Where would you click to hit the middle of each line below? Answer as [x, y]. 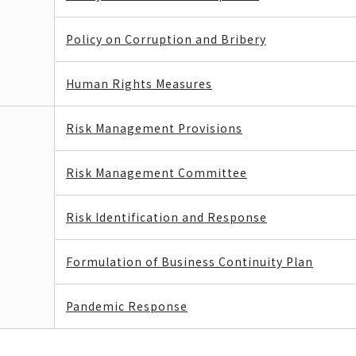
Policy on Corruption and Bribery [166, 39]
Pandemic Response [127, 306]
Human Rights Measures [139, 83]
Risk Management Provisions [154, 128]
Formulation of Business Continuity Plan [190, 261]
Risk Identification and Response [166, 217]
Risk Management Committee [157, 172]
